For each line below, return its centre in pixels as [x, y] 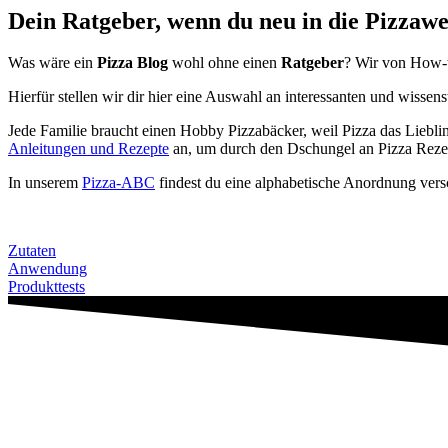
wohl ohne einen [224, 63]
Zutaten [32, 251]
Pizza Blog [132, 63]
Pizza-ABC [118, 183]
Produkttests [46, 287]
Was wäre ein [52, 63]
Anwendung [47, 269]
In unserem [45, 183]
